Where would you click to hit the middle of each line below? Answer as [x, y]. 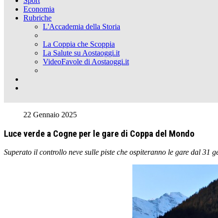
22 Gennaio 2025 [50, 115]
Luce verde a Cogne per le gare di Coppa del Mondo [99, 134]
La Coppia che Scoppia [79, 44]
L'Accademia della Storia [82, 27]
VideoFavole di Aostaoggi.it [86, 62]
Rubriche [37, 18]
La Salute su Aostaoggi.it [81, 53]
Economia [39, 9]
